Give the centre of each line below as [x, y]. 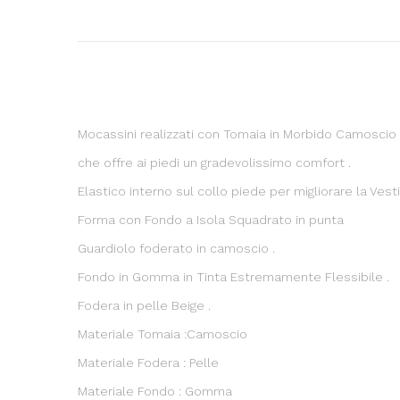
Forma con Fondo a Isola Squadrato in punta [212, 219]
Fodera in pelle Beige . [144, 305]
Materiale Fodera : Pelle [148, 362]
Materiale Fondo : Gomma [155, 391]
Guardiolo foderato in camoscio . [176, 248]
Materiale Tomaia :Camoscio [162, 333]
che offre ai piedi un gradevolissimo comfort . [214, 162]
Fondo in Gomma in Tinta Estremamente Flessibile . [233, 276]
